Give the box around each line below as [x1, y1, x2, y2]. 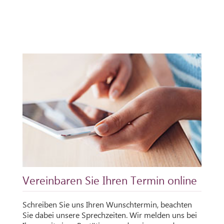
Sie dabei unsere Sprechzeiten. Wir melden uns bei [22, 209, 197, 220]
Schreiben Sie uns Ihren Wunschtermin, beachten [22, 199, 192, 210]
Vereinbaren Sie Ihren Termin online [22, 172, 197, 188]
